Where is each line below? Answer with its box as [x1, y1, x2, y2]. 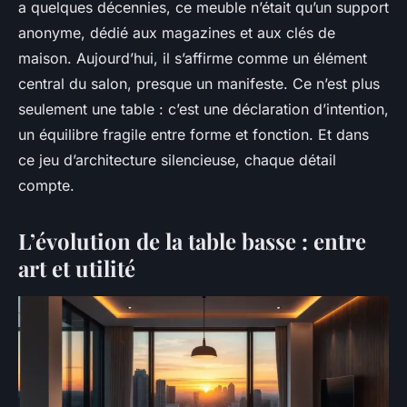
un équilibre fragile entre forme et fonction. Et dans [18, 124, 369, 144]
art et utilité [18, 253, 135, 283]
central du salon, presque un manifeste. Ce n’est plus [18, 74, 380, 93]
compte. [18, 175, 74, 194]
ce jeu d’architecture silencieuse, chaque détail [18, 150, 336, 169]
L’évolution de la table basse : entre [18, 225, 366, 255]
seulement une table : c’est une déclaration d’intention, [18, 99, 389, 118]
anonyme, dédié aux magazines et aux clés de [18, 23, 335, 42]
